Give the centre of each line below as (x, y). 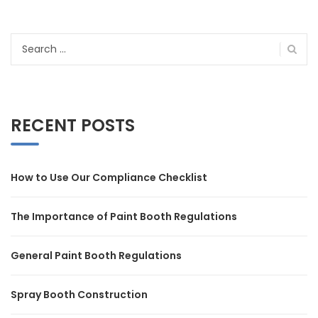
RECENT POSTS (73, 126)
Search (28, 42)
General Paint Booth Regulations (96, 256)
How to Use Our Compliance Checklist (109, 178)
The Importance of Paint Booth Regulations (124, 217)
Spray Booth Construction (79, 295)
